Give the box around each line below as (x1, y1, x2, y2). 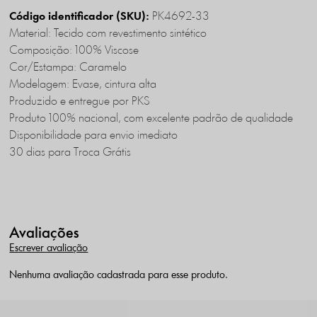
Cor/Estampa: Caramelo (9, 62, 127, 74)
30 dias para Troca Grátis (9, 146, 132, 159)
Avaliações (9, 226, 80, 242)
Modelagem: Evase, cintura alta (9, 79, 157, 91)
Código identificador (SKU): (9, 11, 150, 23)
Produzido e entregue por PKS (9, 96, 151, 108)
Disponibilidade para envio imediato (9, 129, 178, 142)
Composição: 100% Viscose (9, 45, 139, 57)
